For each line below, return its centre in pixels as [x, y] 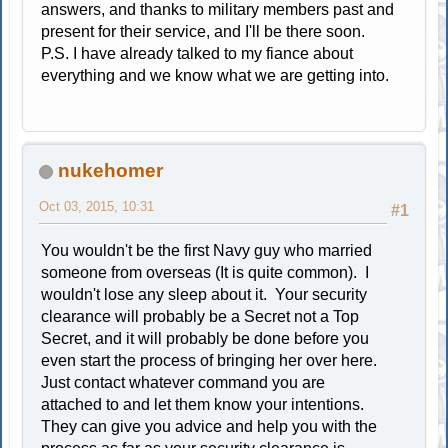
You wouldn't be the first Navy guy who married [207, 250]
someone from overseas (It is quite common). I [205, 272]
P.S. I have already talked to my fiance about [197, 53]
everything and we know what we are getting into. [215, 75]
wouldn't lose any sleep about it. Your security [204, 294]
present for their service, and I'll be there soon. [203, 31]
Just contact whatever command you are [183, 382]
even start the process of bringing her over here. [211, 360]
